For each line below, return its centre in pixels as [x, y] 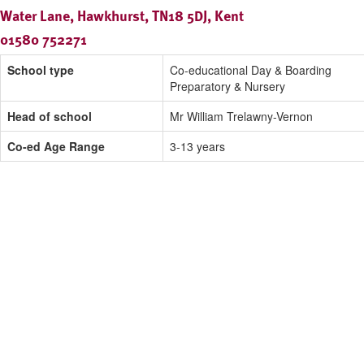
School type [41, 70]
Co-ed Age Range [56, 147]
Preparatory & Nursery [227, 87]
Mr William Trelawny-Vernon [241, 117]
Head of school [50, 117]
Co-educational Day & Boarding [251, 70]
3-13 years [197, 147]
